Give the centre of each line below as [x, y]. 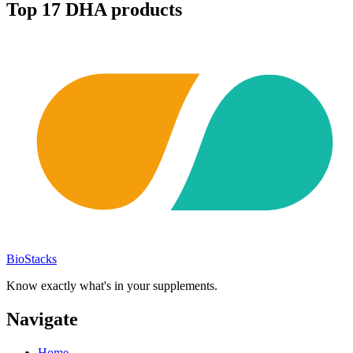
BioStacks [32, 258]
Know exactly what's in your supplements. [112, 285]
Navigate [42, 319]
